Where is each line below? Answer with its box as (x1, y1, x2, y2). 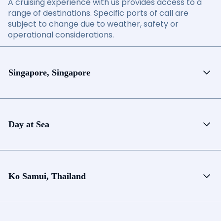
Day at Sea (8, 119, 49, 129)
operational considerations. (8, 29, 114, 40)
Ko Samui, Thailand (8, 171, 86, 181)
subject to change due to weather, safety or (8, 18, 179, 30)
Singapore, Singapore (8, 67, 90, 77)
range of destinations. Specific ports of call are (8, 7, 188, 19)
